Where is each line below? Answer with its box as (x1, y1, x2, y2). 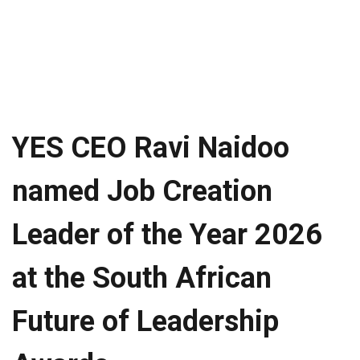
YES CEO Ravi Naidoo (12, 131, 289, 165)
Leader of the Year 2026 (12, 218, 322, 252)
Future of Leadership (12, 305, 279, 338)
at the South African (12, 261, 272, 295)
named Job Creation (12, 174, 272, 208)
